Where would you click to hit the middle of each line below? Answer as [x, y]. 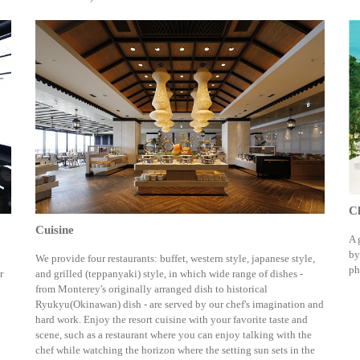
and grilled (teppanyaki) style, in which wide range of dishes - [169, 273]
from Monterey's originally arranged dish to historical [151, 288]
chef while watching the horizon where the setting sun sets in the [175, 350]
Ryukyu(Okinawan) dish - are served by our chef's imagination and [180, 304]
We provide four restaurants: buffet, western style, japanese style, [175, 258]
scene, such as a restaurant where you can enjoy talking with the [174, 334]
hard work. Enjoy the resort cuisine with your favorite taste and [172, 319]
